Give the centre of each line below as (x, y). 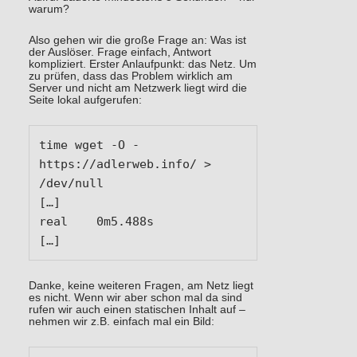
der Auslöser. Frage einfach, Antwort (120, 52)
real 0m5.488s (53, 221)
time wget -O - (89, 145)
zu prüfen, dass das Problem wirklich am (130, 76)
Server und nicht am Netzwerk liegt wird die (137, 88)
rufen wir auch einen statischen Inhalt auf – (137, 309)
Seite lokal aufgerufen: (85, 100)
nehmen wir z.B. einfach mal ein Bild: (121, 321)
